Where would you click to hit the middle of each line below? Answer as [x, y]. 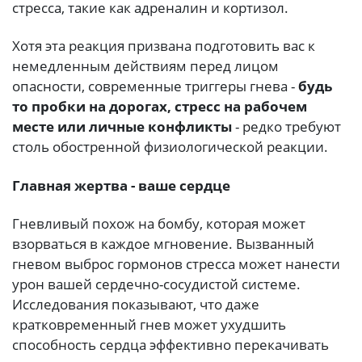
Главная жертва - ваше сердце [121, 185]
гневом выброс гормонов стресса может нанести [176, 263]
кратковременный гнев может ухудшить [149, 324]
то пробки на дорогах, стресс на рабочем [160, 107]
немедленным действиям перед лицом [145, 66]
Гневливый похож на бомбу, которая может [159, 223]
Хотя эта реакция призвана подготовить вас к [164, 46]
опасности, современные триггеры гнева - [155, 86]
